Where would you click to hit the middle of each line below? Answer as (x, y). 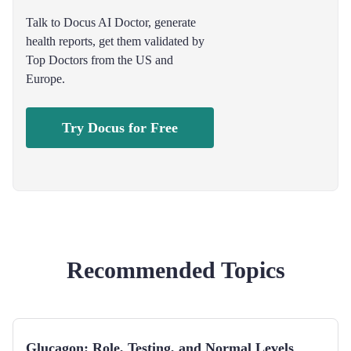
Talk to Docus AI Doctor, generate (111, 22)
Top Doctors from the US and (100, 60)
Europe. (45, 79)
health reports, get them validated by (115, 41)
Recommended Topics (175, 270)
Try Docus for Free (120, 128)
